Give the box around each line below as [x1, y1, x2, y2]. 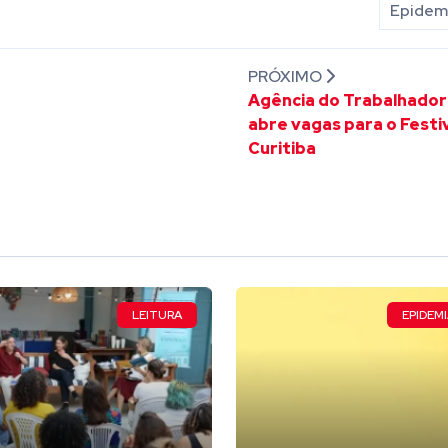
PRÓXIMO [248, 66, 325, 88]
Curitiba [248, 138, 316, 160]
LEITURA [132, 307, 182, 324]
